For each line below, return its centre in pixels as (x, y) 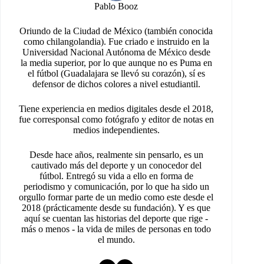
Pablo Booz (116, 6)
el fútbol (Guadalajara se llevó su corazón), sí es (116, 74)
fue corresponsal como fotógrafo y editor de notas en (116, 120)
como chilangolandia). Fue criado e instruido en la (116, 42)
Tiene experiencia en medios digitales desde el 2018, (116, 109)
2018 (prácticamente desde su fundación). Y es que (116, 208)
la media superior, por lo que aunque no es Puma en (116, 63)
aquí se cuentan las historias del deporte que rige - (116, 219)
